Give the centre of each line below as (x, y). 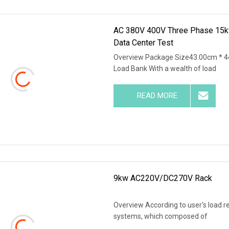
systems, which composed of (161, 216)
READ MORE (157, 95)
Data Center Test (144, 42)
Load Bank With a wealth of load (165, 68)
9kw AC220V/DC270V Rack (163, 178)
